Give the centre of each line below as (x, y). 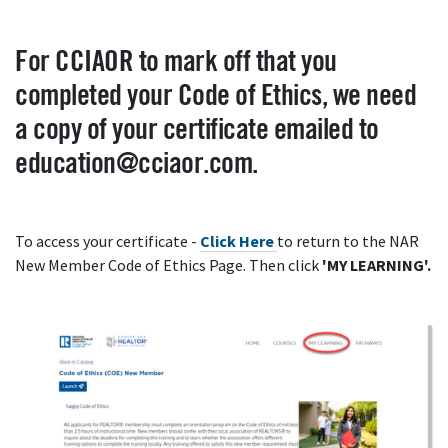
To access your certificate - (107, 241)
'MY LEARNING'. (376, 265)
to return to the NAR (348, 241)
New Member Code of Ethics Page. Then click (168, 265)
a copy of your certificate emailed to (197, 130)
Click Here (237, 241)
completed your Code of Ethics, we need (215, 96)
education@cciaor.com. (136, 164)
